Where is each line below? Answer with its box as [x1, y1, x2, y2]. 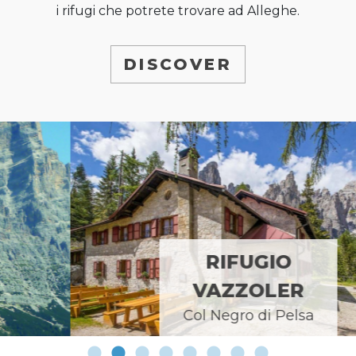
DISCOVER [124, 54, 232, 74]
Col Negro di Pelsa [112, 307, 244, 325]
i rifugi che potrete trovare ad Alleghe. [56, 2, 300, 18]
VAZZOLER [122, 279, 234, 303]
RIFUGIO [135, 250, 221, 274]
